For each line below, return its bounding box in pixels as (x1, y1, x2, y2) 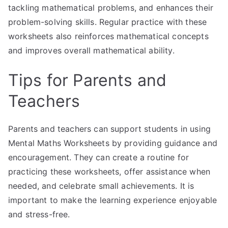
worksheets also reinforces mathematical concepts (8, 31, 209, 41)
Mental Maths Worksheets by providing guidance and (8, 138, 217, 148)
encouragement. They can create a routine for (8, 152, 189, 162)
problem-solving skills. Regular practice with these (8, 17, 207, 27)
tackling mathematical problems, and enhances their (8, 3, 214, 13)
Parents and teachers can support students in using (8, 124, 211, 134)
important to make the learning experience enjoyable (8, 195, 217, 205)
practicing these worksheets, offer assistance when (8, 166, 211, 177)
